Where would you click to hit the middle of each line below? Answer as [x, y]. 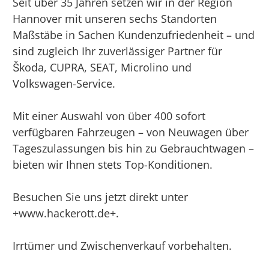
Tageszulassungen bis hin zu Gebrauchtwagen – [134, 149]
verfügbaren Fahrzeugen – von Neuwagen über [131, 132]
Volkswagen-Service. [64, 84]
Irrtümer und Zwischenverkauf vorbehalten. [122, 246]
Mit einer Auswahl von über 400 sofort [109, 116]
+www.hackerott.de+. [66, 213]
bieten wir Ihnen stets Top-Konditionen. [113, 165]
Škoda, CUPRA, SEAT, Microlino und [102, 68]
